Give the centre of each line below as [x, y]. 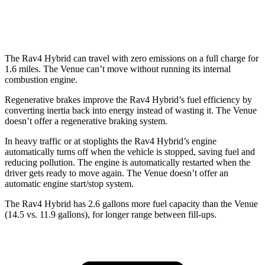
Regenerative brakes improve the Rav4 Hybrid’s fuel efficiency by [128, 99]
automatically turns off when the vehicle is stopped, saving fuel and [130, 151]
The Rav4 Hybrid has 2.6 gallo [63, 203]
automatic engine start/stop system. [69, 183]
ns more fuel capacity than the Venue [189, 203]
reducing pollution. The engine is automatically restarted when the [127, 162]
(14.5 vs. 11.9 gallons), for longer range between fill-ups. [111, 214]
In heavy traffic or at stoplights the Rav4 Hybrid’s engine [111, 141]
